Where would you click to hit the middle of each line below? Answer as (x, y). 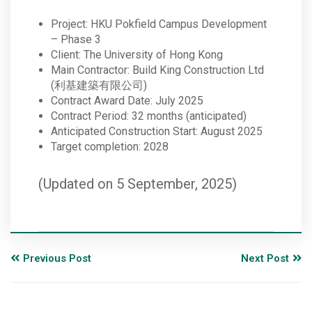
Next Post (265, 259)
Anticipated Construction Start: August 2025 (157, 132)
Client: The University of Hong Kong (137, 55)
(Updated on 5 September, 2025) (138, 184)
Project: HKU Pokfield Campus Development (159, 24)
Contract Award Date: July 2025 (127, 101)
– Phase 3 (76, 40)
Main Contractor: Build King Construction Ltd (157, 70)
